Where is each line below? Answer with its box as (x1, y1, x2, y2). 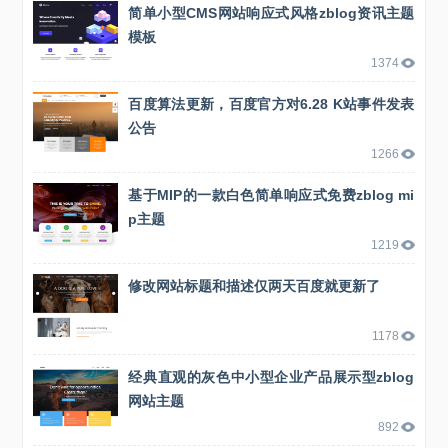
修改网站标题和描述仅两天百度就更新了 (128, 277, 381, 294)
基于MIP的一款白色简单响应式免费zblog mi (128, 186, 415, 203)
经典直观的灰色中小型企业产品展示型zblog (128, 368, 415, 385)
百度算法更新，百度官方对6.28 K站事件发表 (128, 95, 415, 112)
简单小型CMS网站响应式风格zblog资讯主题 (128, 4, 415, 21)
